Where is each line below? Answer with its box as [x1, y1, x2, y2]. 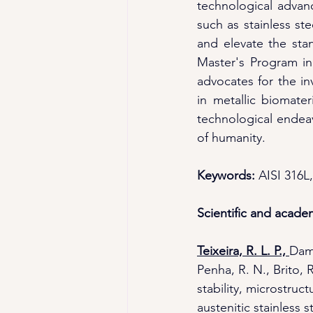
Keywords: [197, 168, 259, 183]
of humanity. [197, 130, 265, 145]
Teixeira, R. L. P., [197, 243, 289, 259]
